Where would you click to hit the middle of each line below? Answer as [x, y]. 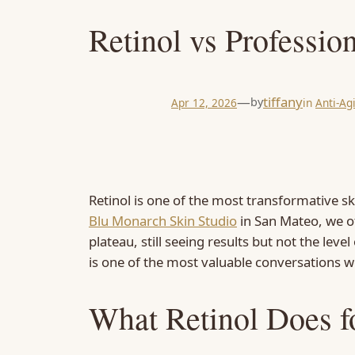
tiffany [283, 102]
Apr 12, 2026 [204, 102]
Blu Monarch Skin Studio [163, 220]
